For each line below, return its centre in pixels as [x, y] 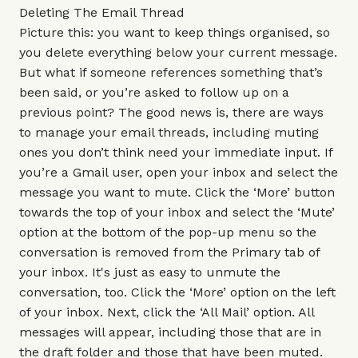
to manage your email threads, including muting [169, 132]
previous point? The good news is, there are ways [171, 112]
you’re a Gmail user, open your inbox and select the [179, 172]
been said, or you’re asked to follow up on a [154, 92]
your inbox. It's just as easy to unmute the [150, 272]
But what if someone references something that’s [171, 72]
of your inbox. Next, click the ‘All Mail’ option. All [167, 312]
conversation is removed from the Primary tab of [169, 252]
